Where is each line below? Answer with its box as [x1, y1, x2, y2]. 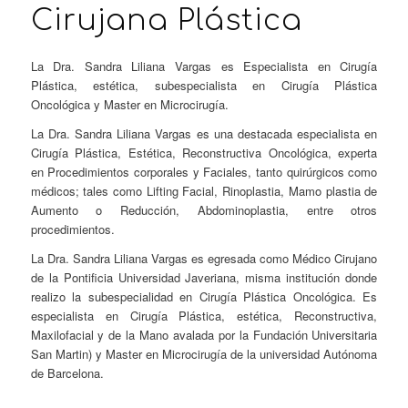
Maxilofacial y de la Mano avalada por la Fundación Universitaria [30, 325, 378, 343]
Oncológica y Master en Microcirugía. [30, 95, 229, 113]
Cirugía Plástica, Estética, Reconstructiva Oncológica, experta [30, 143, 378, 161]
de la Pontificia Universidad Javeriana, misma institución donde [30, 268, 378, 286]
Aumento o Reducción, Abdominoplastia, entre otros [30, 200, 378, 219]
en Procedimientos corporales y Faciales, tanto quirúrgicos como [30, 162, 378, 180]
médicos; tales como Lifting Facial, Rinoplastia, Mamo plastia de [30, 181, 378, 199]
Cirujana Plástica [30, 5, 302, 37]
